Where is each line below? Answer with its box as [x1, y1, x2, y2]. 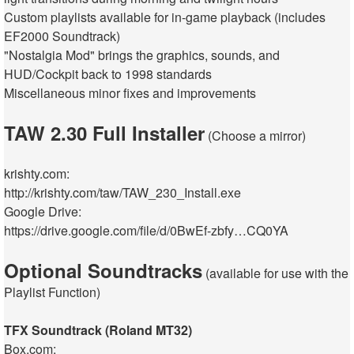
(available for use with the [202, 264, 348, 283]
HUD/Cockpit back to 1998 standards [4, 65, 212, 84]
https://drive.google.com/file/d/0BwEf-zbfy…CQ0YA [4, 221, 288, 240]
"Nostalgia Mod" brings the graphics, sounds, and [4, 46, 280, 65]
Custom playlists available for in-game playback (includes [4, 8, 326, 27]
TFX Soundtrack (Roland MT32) [4, 321, 192, 340]
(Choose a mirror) [205, 126, 306, 145]
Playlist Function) [4, 283, 100, 302]
